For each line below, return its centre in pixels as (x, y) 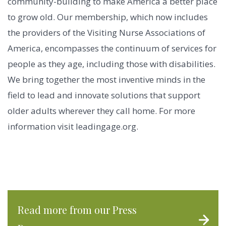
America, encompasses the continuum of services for (112, 48)
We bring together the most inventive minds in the (106, 80)
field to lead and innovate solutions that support (104, 95)
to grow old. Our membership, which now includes (108, 17)
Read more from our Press (77, 210)
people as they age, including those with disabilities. (111, 64)
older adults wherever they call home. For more (101, 111)
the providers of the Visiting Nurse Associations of (106, 33)
